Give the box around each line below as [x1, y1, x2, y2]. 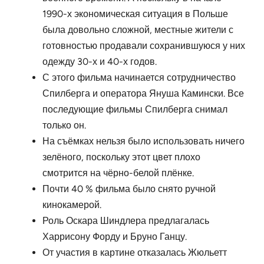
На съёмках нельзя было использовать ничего [42, 136, 245, 147]
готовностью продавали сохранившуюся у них [42, 40, 245, 52]
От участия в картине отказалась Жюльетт [42, 247, 227, 259]
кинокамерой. [42, 199, 101, 211]
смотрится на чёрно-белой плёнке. [42, 167, 194, 179]
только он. [42, 120, 86, 131]
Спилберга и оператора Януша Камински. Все [42, 88, 244, 100]
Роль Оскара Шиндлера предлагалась [42, 215, 209, 227]
